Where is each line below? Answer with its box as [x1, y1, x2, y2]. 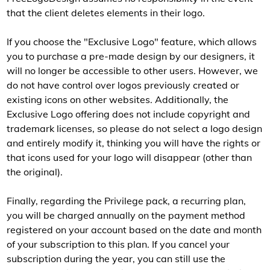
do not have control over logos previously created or [7, 79, 239, 91]
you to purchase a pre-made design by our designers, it [7, 50, 255, 62]
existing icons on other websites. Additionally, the [7, 93, 228, 105]
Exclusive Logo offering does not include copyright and [7, 108, 250, 120]
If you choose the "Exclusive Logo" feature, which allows [7, 36, 257, 48]
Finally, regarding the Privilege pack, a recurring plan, [7, 195, 246, 207]
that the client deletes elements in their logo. [7, 7, 205, 19]
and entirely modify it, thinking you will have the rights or [7, 137, 260, 149]
